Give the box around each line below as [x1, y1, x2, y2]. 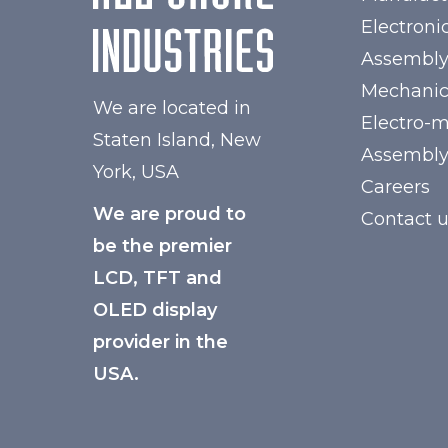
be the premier [93, 235, 232, 257]
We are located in [93, 97, 251, 119]
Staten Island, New [93, 129, 261, 151]
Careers [361, 176, 430, 198]
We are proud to [93, 203, 246, 225]
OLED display [93, 299, 217, 321]
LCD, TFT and [93, 267, 222, 289]
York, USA [93, 161, 179, 183]
